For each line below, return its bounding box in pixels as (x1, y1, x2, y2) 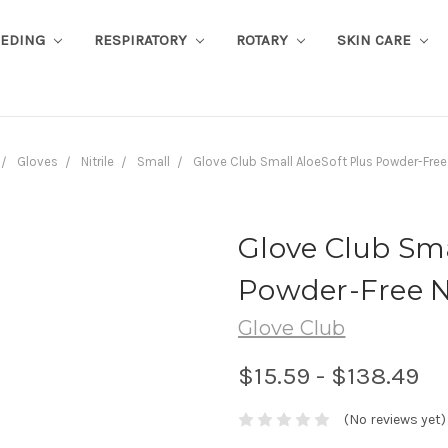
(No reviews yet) (343, 411, 446, 429)
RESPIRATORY (93, 30, 191, 49)
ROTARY (235, 30, 292, 49)
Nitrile (81, 153, 114, 169)
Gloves (17, 153, 58, 169)
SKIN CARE (336, 30, 415, 49)
